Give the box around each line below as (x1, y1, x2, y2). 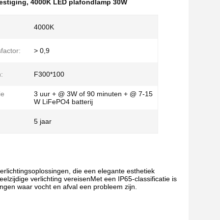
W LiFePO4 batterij (34, 98, 93, 106)
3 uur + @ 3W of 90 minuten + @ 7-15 (34, 90, 153, 98)
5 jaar (34, 117, 52, 125)
